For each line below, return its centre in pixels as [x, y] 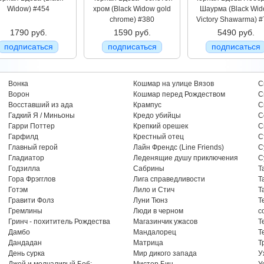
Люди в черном [158, 211]
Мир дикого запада [165, 253]
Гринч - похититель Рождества [59, 222]
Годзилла [24, 169]
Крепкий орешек [160, 126]
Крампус [147, 105]
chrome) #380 [132, 19]
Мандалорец [154, 232]
